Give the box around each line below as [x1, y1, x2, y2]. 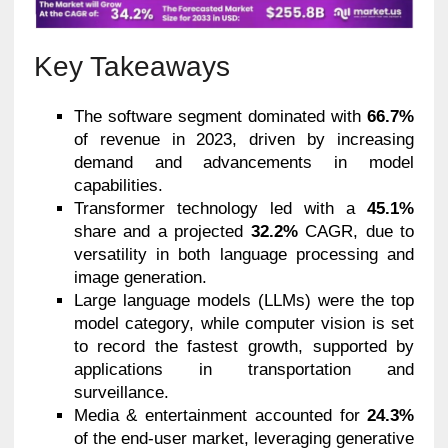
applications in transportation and [73, 360, 415, 380]
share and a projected [73, 222, 251, 242]
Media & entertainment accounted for [73, 406, 368, 426]
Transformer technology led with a [73, 199, 368, 219]
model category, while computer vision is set [73, 314, 415, 334]
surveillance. [73, 383, 169, 403]
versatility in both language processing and [73, 245, 415, 265]
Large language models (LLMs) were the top [73, 291, 415, 311]
